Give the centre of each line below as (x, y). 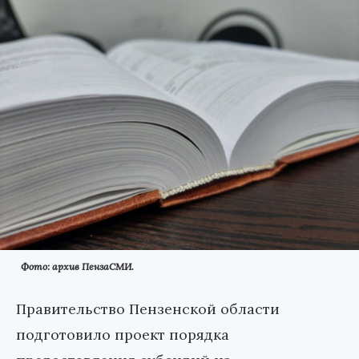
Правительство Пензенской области (148, 309)
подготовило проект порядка (123, 334)
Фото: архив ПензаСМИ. (77, 266)
